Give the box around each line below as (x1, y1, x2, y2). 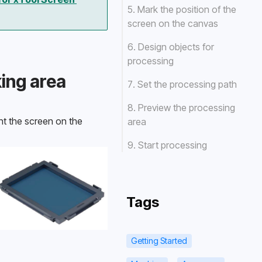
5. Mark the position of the (127, 4, 236, 15)
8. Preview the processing (127, 102, 235, 113)
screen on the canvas (127, 18, 218, 29)
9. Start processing (127, 139, 207, 151)
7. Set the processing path (127, 78, 237, 90)
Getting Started (131, 236, 187, 246)
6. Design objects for (127, 41, 214, 53)
